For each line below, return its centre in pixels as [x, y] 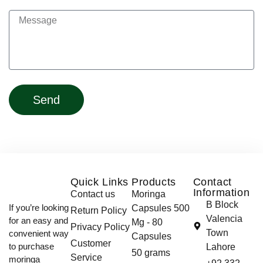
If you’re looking [39, 208]
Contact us [92, 194]
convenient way [39, 233]
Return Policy [98, 210]
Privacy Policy [100, 227]
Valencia [224, 219]
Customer [90, 243]
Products [154, 182]
